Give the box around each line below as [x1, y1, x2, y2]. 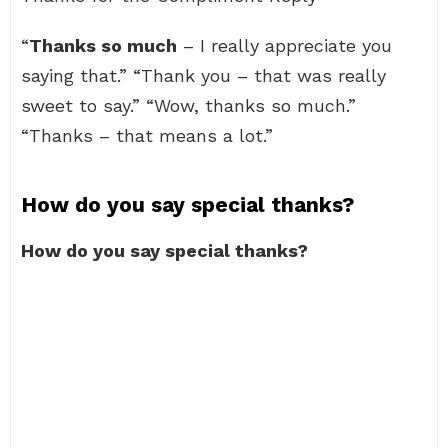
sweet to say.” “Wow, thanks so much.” [21, 95, 356, 116]
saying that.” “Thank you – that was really [21, 65, 386, 86]
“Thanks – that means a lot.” [21, 125, 273, 146]
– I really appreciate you [177, 35, 392, 56]
